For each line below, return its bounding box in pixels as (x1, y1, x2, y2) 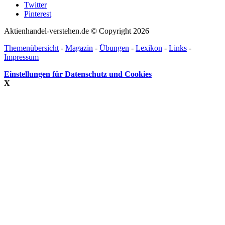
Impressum (4, 53, 39, 62)
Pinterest (24, 10, 51, 19)
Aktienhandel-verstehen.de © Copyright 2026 (4, 27, 149, 36)
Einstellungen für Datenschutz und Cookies (4, 70, 152, 79)
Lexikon (136, 44, 162, 53)
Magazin (65, 44, 93, 53)
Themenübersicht (4, 44, 59, 53)
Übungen (99, 44, 129, 53)
